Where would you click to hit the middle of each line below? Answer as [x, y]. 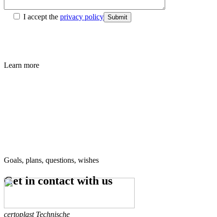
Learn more [22, 65]
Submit [117, 17]
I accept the [42, 16]
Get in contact [40, 180]
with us [95, 180]
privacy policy [82, 16]
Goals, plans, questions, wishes [51, 160]
